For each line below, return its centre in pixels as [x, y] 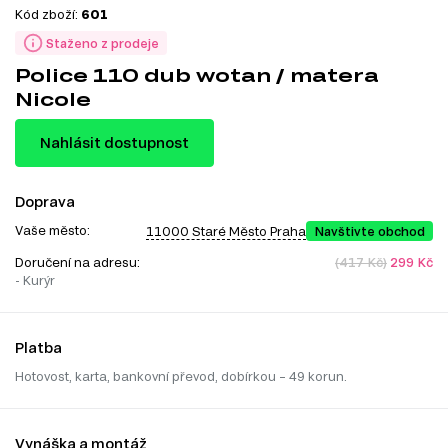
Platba [38, 348]
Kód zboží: [48, 14]
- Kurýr [35, 280]
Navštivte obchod [369, 231]
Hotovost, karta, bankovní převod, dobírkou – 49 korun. [181, 376]
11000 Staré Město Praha [226, 230]
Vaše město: [52, 230]
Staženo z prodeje [102, 43]
